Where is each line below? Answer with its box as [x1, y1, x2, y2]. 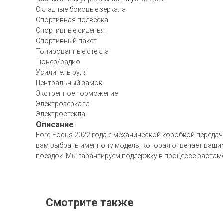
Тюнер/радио [36, 58, 80, 66]
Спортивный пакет [36, 37, 97, 45]
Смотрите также [46, 196, 134, 209]
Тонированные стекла [36, 47, 109, 55]
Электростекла [36, 110, 85, 118]
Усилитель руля [36, 68, 88, 76]
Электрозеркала [36, 100, 90, 108]
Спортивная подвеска [36, 16, 108, 24]
